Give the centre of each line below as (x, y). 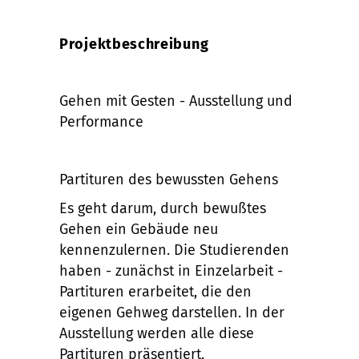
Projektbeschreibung (134, 44)
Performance (101, 122)
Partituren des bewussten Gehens (169, 180)
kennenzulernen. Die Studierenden (174, 250)
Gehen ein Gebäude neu (139, 230)
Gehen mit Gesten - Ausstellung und (176, 101)
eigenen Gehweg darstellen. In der (172, 313)
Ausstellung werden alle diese (157, 334)
